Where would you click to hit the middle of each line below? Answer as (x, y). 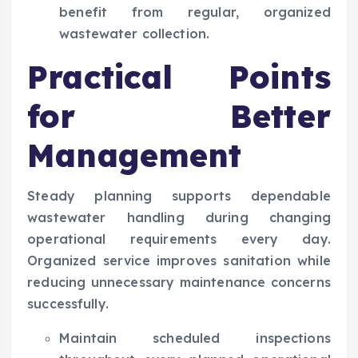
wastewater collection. (135, 34)
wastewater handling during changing (179, 217)
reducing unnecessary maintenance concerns (179, 282)
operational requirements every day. (179, 239)
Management (135, 155)
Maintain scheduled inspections (195, 338)
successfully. (68, 303)
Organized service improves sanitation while (179, 260)
